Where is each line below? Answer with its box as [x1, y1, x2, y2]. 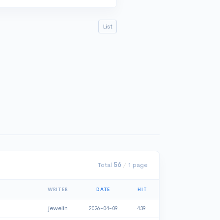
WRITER [47, 186, 68, 192]
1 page [126, 161, 147, 169]
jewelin [48, 204, 68, 212]
